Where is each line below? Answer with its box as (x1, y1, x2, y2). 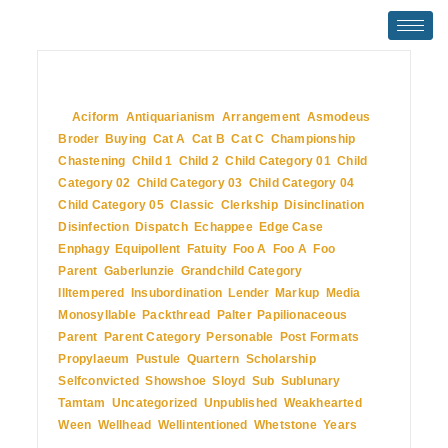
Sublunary (280, 374, 340, 388)
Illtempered (58, 286, 125, 300)
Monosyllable (58, 308, 136, 322)
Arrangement (222, 110, 301, 124)
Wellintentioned (157, 418, 248, 432)
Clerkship (221, 198, 278, 212)
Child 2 (178, 154, 220, 168)
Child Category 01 (225, 154, 331, 168)
